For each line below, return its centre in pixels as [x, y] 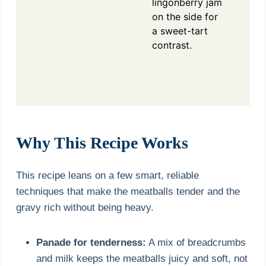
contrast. [172, 45]
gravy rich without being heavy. [85, 207]
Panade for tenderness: [91, 242]
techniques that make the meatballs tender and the [128, 191]
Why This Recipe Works [102, 142]
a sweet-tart [180, 31]
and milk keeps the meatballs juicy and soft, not [142, 258]
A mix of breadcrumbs [196, 242]
